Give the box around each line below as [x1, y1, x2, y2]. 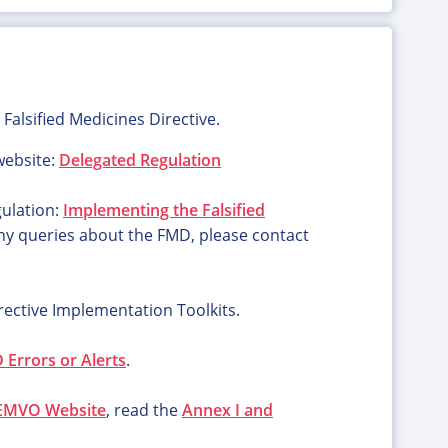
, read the [105, 399, 182, 421]
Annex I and [181, 399, 273, 421]
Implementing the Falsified [62, 199, 265, 221]
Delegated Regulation [58, 149, 221, 171]
